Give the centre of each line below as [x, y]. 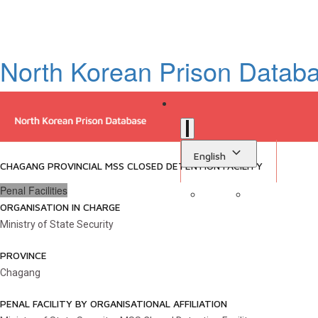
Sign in [298, 210]
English [210, 156]
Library [254, 212]
